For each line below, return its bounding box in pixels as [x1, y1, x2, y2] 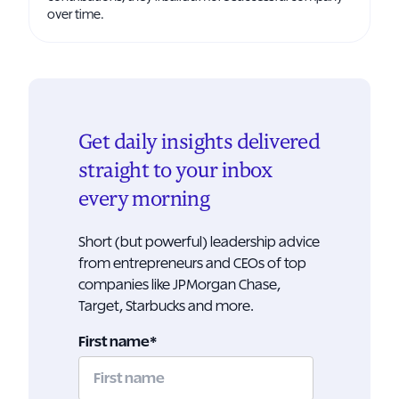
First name [78, 335, 150, 349]
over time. [47, 9, 104, 21]
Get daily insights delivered [78, 132, 321, 153]
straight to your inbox [78, 160, 273, 182]
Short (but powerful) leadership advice [78, 235, 320, 249]
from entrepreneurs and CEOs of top [78, 256, 306, 271]
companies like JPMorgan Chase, [78, 278, 281, 292]
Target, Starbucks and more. [78, 299, 254, 313]
